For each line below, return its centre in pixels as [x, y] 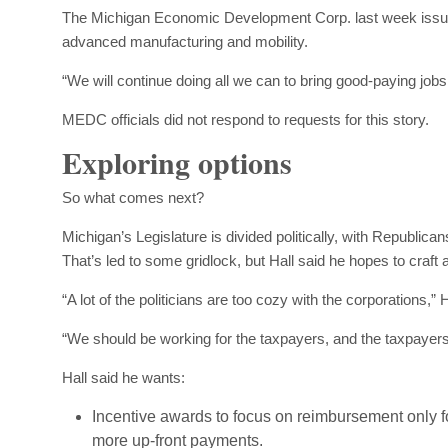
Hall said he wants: [123, 377]
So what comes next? [133, 197]
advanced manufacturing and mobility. [185, 41]
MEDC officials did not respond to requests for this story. [245, 119]
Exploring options [177, 161]
